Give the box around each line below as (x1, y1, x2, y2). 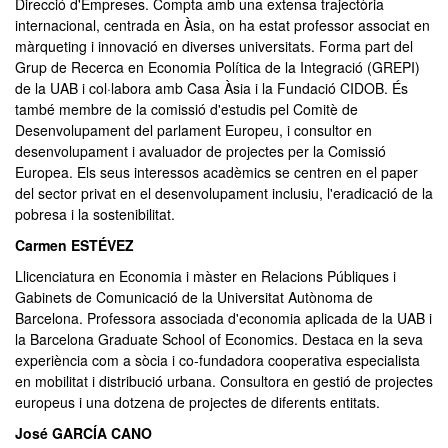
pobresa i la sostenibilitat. (15, 204, 175, 224)
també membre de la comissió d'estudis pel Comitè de (15, 99, 358, 119)
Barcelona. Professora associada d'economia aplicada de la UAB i (15, 308, 432, 328)
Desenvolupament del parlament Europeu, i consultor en (15, 120, 372, 140)
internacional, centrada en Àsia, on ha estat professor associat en (15, 15, 430, 35)
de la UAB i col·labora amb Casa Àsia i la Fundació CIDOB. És (15, 78, 408, 98)
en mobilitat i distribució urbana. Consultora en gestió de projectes (15, 371, 433, 391)
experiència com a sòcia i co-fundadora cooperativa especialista (15, 350, 420, 370)
